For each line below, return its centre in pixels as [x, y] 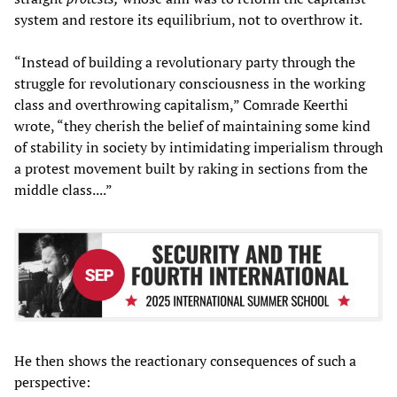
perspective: [52, 382]
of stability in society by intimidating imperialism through [198, 147]
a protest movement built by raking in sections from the [191, 168]
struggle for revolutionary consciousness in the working [190, 83]
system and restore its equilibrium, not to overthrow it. [188, 19]
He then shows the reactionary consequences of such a [185, 361]
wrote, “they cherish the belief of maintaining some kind [192, 125]
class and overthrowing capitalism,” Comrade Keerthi [181, 104]
